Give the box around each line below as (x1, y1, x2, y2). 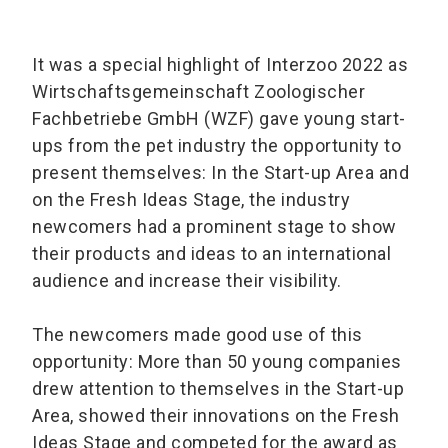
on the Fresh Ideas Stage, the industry (32, 189, 350, 211)
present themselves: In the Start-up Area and (32, 162, 409, 184)
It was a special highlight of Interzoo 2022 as (32, 54, 408, 76)
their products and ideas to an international (32, 243, 391, 265)
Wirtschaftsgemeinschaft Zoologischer (32, 81, 365, 103)
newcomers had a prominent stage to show (32, 216, 397, 238)
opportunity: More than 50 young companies (32, 351, 402, 373)
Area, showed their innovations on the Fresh (32, 405, 400, 427)
